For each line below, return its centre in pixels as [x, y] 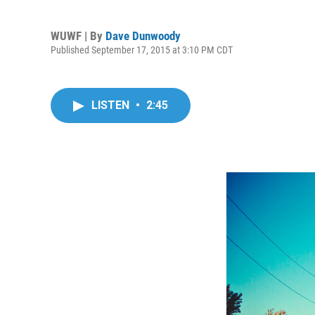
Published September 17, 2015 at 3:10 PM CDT [142, 50]
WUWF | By [78, 36]
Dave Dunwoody [143, 36]
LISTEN [112, 105]
